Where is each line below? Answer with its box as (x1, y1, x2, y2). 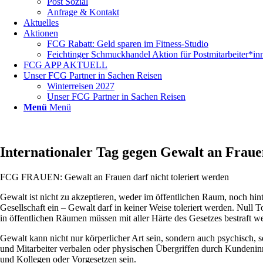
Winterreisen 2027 (47, 81, 114, 91)
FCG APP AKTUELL (23, 60, 107, 70)
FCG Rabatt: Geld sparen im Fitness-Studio (47, 39, 208, 49)
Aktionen (23, 28, 58, 38)
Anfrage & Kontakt (47, 7, 119, 17)
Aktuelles (23, 18, 59, 28)
